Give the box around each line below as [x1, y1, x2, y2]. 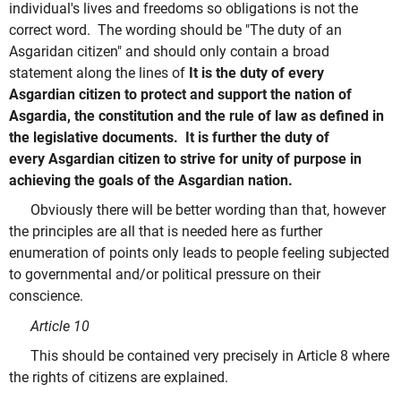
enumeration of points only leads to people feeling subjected [9, 244, 389, 262]
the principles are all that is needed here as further [9, 223, 322, 241]
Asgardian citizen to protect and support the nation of [9, 85, 352, 103]
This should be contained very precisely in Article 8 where [30, 347, 389, 365]
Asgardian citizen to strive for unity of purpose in [48, 149, 362, 167]
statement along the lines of [9, 64, 189, 81]
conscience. [9, 287, 83, 305]
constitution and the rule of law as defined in [98, 107, 384, 124]
